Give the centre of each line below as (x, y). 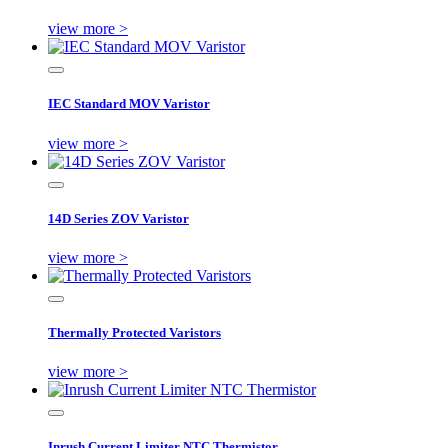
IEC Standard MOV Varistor (129, 104)
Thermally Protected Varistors (134, 333)
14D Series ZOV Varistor (118, 218)
